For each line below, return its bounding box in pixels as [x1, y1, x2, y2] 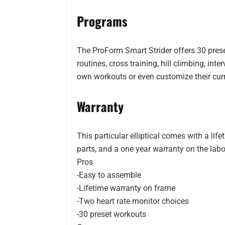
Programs [77, 12, 128, 31]
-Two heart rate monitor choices [77, 196, 189, 206]
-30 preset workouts [77, 209, 146, 219]
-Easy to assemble [77, 170, 141, 180]
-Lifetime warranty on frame [77, 183, 175, 193]
